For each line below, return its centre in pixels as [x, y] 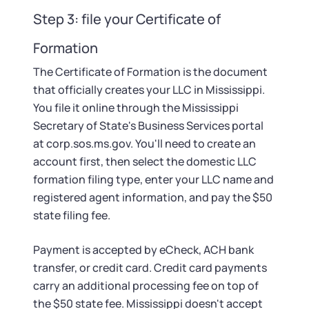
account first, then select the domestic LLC [145, 161]
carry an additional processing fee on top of [146, 286]
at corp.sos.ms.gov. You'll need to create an [144, 143]
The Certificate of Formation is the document [150, 72]
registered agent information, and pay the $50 [153, 197]
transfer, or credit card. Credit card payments [150, 268]
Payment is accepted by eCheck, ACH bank [143, 250]
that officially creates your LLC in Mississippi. [149, 90]
